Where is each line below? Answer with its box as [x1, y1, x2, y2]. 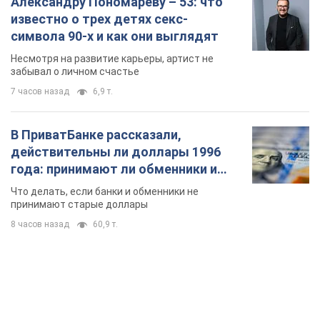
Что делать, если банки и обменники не [11, 186, 199, 198]
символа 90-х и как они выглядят [11, 29, 219, 44]
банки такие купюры [11, 179, 139, 194]
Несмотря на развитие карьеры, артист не [11, 53, 214, 65]
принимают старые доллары [11, 199, 148, 211]
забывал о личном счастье [11, 66, 139, 78]
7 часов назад [11, 86, 69, 97]
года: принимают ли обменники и [11, 161, 217, 177]
